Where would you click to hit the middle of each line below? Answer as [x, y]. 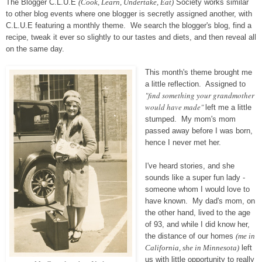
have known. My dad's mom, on [200, 201]
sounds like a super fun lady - [195, 178]
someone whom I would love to [197, 189]
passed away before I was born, [199, 131]
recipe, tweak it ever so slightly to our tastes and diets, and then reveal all [131, 37]
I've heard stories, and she [189, 166]
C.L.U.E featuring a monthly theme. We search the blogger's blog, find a [129, 26]
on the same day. [35, 49]
